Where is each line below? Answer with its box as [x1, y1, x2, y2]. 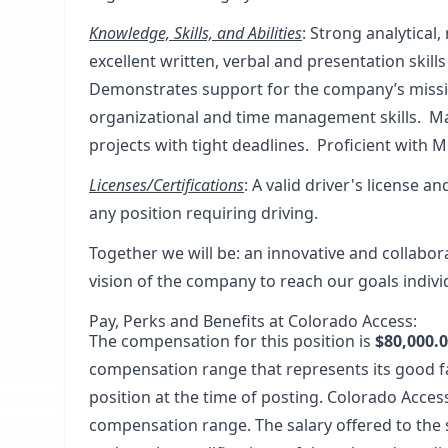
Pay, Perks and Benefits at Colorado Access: [89, 310, 417, 332]
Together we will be [89, 242, 236, 264]
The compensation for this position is [89, 330, 375, 352]
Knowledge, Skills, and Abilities [89, 22, 302, 44]
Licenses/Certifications [89, 174, 244, 196]
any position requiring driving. [89, 202, 318, 224]
